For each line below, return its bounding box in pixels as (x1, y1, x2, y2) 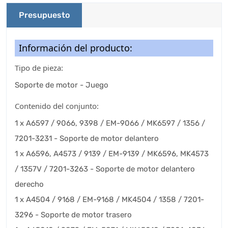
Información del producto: (19, 41, 132, 54)
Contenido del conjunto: (15, 100, 99, 111)
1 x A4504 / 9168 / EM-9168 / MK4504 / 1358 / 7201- (15, 194, 204, 204)
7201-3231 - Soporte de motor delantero (15, 133, 159, 143)
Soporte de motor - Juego (15, 80, 108, 90)
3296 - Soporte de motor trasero (15, 210, 132, 219)
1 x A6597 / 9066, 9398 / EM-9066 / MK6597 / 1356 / (15, 118, 205, 128)
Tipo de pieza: (15, 62, 63, 73)
